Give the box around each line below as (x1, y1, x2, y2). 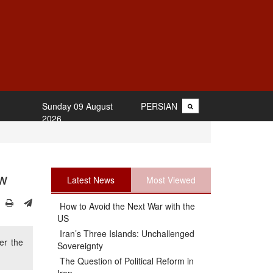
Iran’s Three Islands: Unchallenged (57, 227, 194, 239)
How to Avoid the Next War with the (57, 200, 195, 212)
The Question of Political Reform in (57, 255, 194, 267)
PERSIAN (141, 100, 177, 112)
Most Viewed (146, 174, 196, 186)
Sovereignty (57, 239, 103, 252)
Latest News (67, 174, 115, 186)
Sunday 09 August (41, 100, 113, 112)
